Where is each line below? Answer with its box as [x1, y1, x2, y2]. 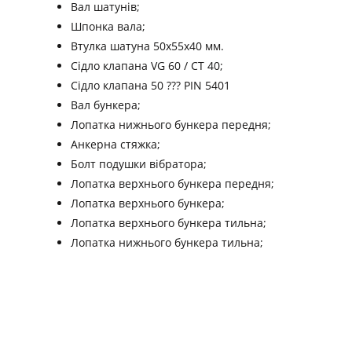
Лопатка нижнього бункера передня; [70, 117, 271, 133]
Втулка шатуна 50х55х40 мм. [70, 38, 224, 54]
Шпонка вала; [70, 19, 145, 35]
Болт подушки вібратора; [70, 156, 207, 172]
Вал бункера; [70, 97, 141, 113]
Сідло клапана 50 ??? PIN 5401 [70, 78, 230, 93]
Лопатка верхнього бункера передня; [70, 176, 274, 192]
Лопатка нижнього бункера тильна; [70, 235, 263, 251]
